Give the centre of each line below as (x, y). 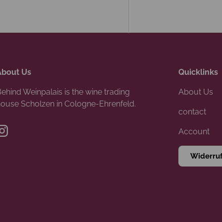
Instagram (20, 136)
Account (194, 132)
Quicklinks (198, 72)
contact (192, 112)
